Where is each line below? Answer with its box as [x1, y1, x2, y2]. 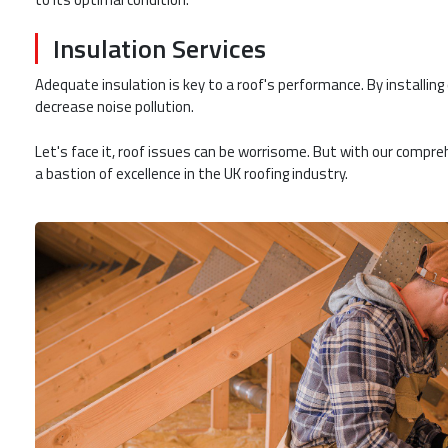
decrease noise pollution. [35, 95, 194, 119]
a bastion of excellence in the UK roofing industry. [35, 161, 348, 185]
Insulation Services [53, 29, 266, 69]
